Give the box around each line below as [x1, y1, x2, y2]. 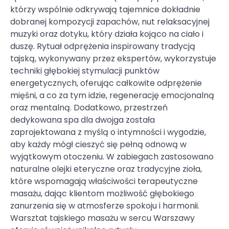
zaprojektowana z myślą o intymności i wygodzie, [10, 126, 206, 138]
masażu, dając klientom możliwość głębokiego [10, 187, 194, 199]
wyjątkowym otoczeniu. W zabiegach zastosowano [10, 150, 214, 163]
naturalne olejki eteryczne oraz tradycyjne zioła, [10, 163, 202, 175]
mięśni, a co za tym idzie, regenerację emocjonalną [10, 89, 214, 101]
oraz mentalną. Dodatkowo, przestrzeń [10, 101, 168, 113]
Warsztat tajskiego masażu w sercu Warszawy [10, 212, 195, 224]
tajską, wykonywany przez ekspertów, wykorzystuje [10, 52, 216, 64]
